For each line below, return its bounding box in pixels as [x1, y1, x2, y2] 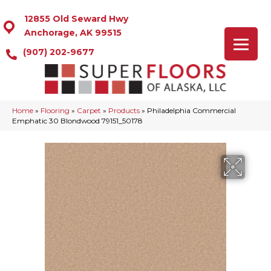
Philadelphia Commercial [147, 106, 236, 116]
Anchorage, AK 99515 [24, 27, 122, 38]
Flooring [41, 106, 70, 116]
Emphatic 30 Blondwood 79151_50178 [12, 116, 143, 126]
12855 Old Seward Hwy [24, 13, 128, 24]
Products [108, 106, 140, 116]
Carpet [77, 106, 101, 116]
